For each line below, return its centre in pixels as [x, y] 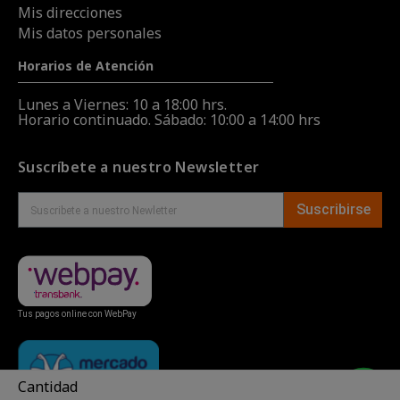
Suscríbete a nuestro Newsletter [139, 167]
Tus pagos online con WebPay [77, 314]
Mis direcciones [70, 12]
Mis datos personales [90, 33]
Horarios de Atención [86, 65]
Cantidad [48, 387]
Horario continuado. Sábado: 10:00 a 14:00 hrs [169, 119]
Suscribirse [333, 209]
